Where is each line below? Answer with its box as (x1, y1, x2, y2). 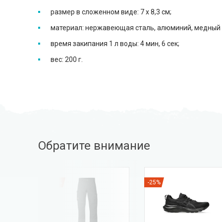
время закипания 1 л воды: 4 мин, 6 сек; (51, 39, 179, 48)
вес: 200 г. (51, 55, 83, 63)
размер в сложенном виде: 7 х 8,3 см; (51, 7, 171, 16)
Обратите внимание (38, 139, 150, 153)
